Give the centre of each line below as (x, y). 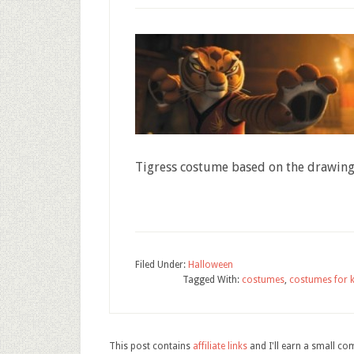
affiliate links (220, 346)
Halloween (211, 265)
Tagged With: (212, 280)
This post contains (151, 346)
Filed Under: (162, 265)
